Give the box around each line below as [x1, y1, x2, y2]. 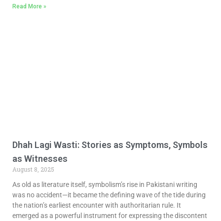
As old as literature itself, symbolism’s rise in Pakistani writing [12, 181, 197, 189]
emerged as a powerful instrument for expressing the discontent [12, 212, 207, 220]
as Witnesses [12, 153, 68, 164]
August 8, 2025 [12, 165, 54, 174]
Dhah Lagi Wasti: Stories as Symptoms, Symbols [12, 140, 208, 150]
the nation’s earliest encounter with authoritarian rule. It [12, 201, 181, 210]
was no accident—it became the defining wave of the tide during [12, 191, 206, 199]
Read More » [12, 3, 46, 10]
